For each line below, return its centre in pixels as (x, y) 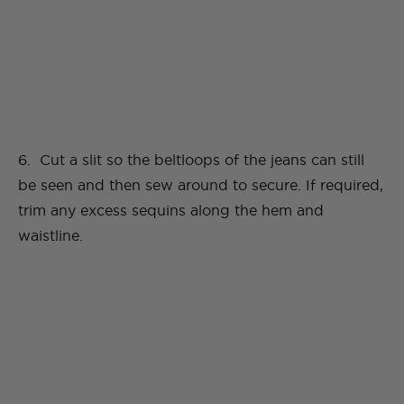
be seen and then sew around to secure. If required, (201, 185)
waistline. (50, 236)
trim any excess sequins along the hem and (171, 211)
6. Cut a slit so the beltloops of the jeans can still (191, 160)
